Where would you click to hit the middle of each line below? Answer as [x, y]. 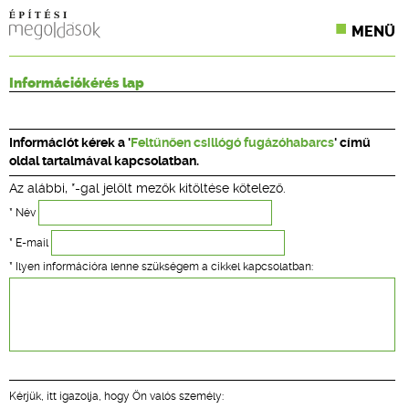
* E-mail [30, 243]
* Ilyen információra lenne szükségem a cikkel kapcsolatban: [161, 267]
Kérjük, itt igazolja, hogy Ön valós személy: [116, 396]
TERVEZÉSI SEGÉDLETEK [219, 272]
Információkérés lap [77, 83]
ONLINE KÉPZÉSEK [198, 232]
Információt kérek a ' [70, 143]
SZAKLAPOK [174, 111]
